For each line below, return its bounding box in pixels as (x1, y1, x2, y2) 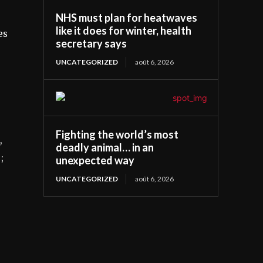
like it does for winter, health (56, 23, 192, 37)
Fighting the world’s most (56, 127, 179, 141)
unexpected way (56, 153, 135, 167)
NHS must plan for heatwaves (56, 11, 198, 24)
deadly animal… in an (56, 140, 154, 154)
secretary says (56, 36, 127, 50)
